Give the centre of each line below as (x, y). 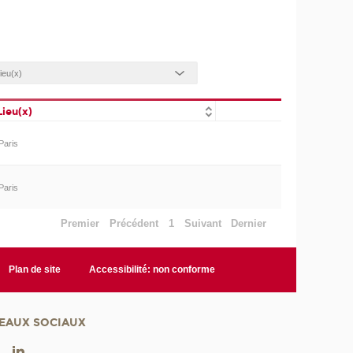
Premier (80, 223)
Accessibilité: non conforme (152, 270)
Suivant (203, 223)
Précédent (134, 223)
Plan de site (35, 270)
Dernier (249, 223)
